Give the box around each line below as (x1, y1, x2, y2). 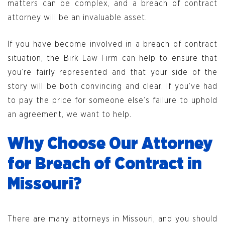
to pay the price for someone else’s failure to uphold (8, 96, 217, 105)
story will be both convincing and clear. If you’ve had (8, 82, 217, 91)
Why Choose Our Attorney (8, 136, 212, 153)
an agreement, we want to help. (8, 110, 132, 119)
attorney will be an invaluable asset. (8, 14, 152, 22)
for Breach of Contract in (8, 156, 202, 173)
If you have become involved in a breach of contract (8, 40, 217, 49)
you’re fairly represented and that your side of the (8, 68, 217, 77)
